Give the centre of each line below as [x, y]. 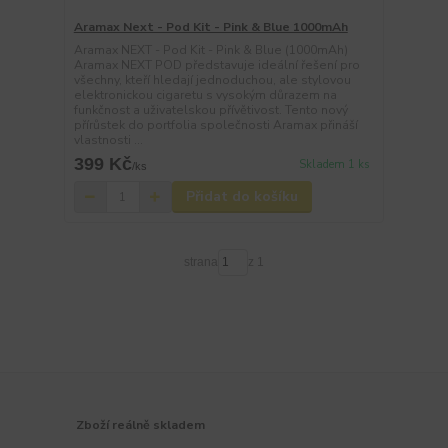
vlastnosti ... [108, 140]
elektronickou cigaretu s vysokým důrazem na [205, 95]
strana [200, 262]
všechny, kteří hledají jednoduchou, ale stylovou [212, 80]
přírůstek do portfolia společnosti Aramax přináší [215, 125]
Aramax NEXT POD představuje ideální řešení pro [216, 65]
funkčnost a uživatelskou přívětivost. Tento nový [210, 110]
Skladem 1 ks [334, 165]
